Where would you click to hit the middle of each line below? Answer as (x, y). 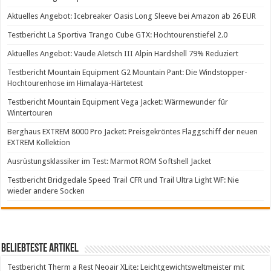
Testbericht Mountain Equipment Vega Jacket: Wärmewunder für (118, 102)
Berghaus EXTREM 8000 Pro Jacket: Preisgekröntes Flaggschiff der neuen (133, 131)
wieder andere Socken (46, 191)
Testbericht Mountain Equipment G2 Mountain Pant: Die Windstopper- (128, 72)
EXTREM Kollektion (39, 142)
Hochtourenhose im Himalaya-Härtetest (75, 83)
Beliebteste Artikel (40, 249)
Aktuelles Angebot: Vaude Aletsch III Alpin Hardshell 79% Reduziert (123, 53)
